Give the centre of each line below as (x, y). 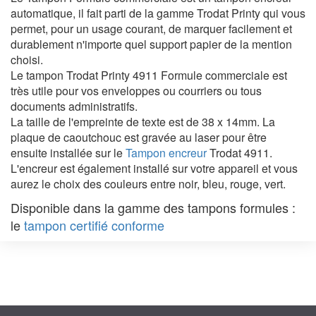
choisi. (42, 60)
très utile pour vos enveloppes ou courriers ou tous (136, 91)
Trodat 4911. (239, 153)
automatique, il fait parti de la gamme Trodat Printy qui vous (158, 13)
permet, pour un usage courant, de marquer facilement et (151, 29)
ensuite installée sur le (68, 153)
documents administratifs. (74, 107)
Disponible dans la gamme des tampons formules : (153, 208)
